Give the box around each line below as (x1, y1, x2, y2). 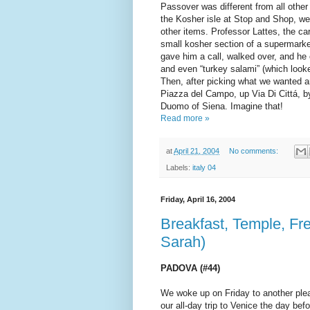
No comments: (228, 146, 280, 155)
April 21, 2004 (174, 146, 219, 155)
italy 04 (192, 163, 216, 172)
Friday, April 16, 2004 (161, 195, 235, 204)
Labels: (166, 163, 192, 172)
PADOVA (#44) (161, 262, 220, 273)
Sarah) (161, 232, 206, 250)
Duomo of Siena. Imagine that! (161, 100, 283, 111)
